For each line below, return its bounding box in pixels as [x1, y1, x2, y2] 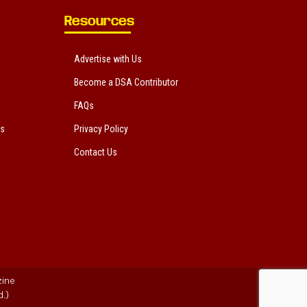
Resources [64, 13, 134, 28]
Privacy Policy [73, 123, 128, 134]
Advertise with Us [73, 53, 142, 64]
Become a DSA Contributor [73, 76, 178, 88]
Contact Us [73, 146, 117, 158]
